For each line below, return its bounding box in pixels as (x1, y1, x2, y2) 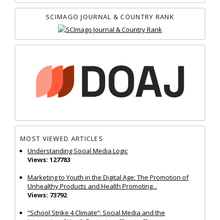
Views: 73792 (27, 190, 67, 199)
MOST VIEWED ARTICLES (20, 134, 103, 143)
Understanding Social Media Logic (27, 146, 128, 155)
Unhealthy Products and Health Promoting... (27, 181, 157, 191)
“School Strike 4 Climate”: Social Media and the (27, 208, 165, 217)
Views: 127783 (27, 155, 70, 164)
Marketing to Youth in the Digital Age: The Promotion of (27, 172, 189, 182)
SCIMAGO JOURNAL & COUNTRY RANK (46, 12, 174, 21)
